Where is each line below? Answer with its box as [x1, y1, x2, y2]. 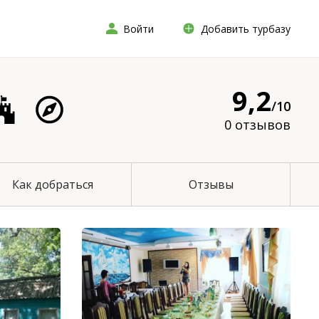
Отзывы [188, 177, 234, 192]
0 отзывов [224, 115, 291, 133]
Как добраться [11, 177, 93, 192]
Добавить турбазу [201, 21, 291, 36]
